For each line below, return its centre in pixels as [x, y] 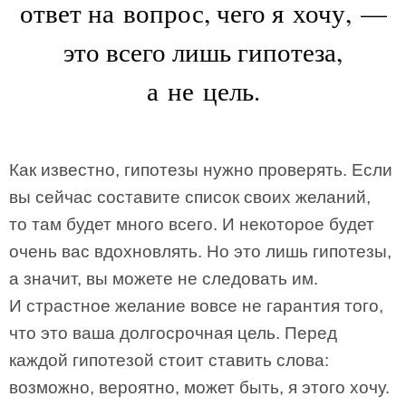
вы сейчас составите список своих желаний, [190, 197]
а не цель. [203, 90]
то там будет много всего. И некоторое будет [192, 224]
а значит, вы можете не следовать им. [164, 279]
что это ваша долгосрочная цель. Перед [173, 333]
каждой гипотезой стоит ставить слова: [169, 360]
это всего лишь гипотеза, [203, 51]
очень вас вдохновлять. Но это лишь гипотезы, [200, 251]
